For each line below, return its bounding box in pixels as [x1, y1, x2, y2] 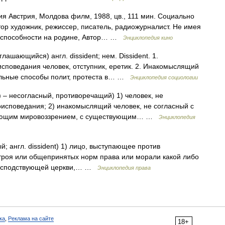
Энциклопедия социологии [130, 74, 198, 80]
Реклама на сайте [8, 215, 54, 221]
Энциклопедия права [97, 165, 151, 171]
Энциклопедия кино [123, 35, 173, 41]
